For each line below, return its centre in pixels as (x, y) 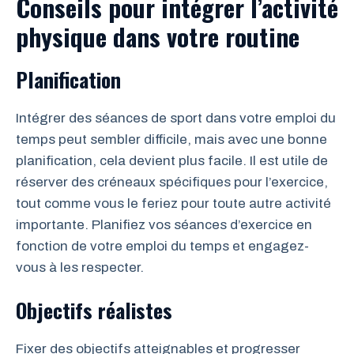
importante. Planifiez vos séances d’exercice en (164, 224)
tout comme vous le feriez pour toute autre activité (173, 203)
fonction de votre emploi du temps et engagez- (162, 246)
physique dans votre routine (158, 36)
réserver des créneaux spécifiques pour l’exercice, (172, 182)
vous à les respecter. (80, 267)
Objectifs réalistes (94, 311)
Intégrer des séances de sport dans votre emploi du (176, 118)
